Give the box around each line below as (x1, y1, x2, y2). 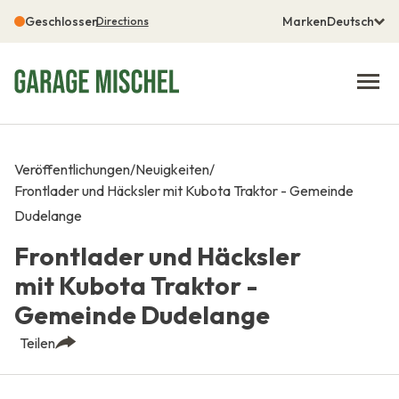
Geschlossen (24, 13, 99, 29)
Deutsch (327, 13, 375, 29)
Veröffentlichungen (13, 159, 130, 178)
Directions (95, 14, 149, 28)
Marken (282, 13, 328, 29)
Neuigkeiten (134, 159, 209, 178)
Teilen (19, 333, 55, 352)
